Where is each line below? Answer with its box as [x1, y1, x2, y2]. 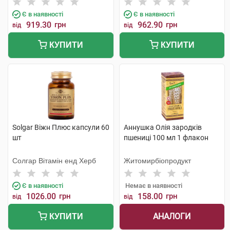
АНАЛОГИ [153, 212, 191, 221]
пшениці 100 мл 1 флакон [123, 133, 208, 142]
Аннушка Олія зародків [123, 123, 202, 131]
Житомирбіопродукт [123, 157, 191, 165]
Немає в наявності [125, 182, 182, 189]
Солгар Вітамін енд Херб [12, 157, 96, 165]
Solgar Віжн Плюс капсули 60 [12, 123, 109, 131]
